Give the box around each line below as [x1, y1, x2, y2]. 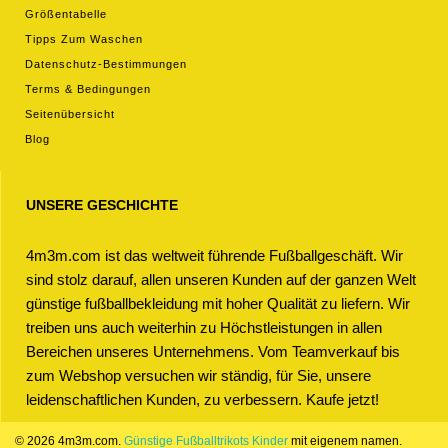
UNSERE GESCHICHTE [26, 197, 178, 213]
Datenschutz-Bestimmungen [25, 58, 187, 70]
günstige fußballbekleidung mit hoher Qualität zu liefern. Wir [26, 295, 410, 312]
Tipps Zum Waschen [25, 33, 143, 45]
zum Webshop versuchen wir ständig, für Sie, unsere [26, 367, 371, 384]
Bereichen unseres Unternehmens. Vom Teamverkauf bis [26, 343, 400, 360]
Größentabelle [25, 8, 107, 20]
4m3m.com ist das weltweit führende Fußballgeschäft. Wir [26, 247, 403, 264]
